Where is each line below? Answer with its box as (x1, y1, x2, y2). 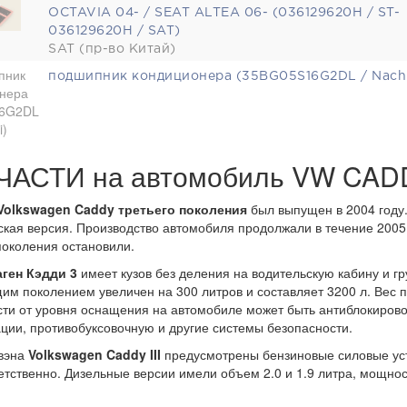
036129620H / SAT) (48, 25, 181, 36)
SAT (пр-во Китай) (48, 44, 176, 55)
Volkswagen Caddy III (28, 345, 164, 363)
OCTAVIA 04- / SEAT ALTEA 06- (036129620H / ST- (48, 7, 400, 18)
